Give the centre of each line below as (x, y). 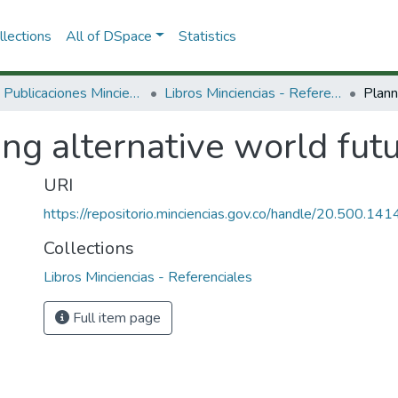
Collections (89, 248)
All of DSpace (108, 36)
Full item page (115, 318)
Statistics (207, 36)
